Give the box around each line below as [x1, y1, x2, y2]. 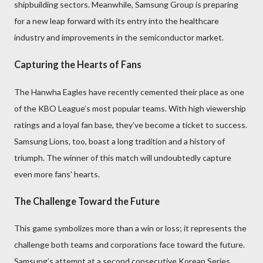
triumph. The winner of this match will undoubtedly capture [14, 152, 231, 163]
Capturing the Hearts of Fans [14, 59, 141, 70]
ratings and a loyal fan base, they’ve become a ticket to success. [14, 119, 247, 130]
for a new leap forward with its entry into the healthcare [14, 15, 219, 26]
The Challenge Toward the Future [14, 195, 160, 207]
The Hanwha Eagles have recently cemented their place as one [14, 86, 244, 97]
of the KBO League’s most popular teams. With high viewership [14, 103, 246, 113]
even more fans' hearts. [14, 168, 100, 179]
